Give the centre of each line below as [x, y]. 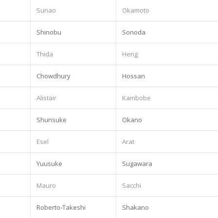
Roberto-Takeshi [61, 207]
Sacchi [132, 185]
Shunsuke [52, 119]
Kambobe [136, 98]
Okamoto [136, 10]
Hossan [134, 76]
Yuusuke [49, 163]
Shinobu [49, 32]
